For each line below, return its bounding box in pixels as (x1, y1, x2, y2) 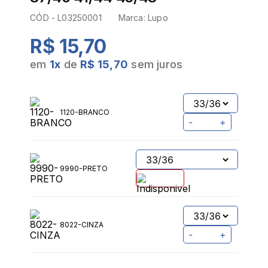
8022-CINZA (60, 220, 104, 230)
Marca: (118, 13, 148, 23)
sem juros (131, 58, 183, 71)
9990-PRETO (60, 164, 108, 173)
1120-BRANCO (60, 108, 110, 117)
